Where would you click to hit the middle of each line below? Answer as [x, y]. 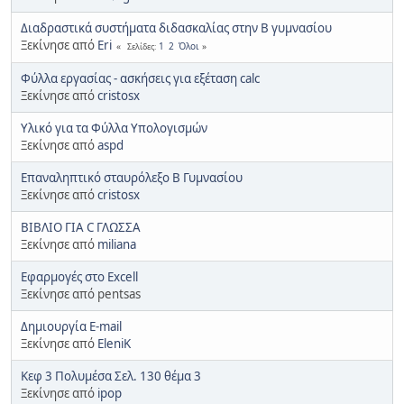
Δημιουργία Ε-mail [71, 326]
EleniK [114, 343]
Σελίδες [141, 46]
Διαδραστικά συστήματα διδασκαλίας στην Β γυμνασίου [176, 28]
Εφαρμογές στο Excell [79, 276]
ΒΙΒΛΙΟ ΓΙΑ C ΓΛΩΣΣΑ [81, 227]
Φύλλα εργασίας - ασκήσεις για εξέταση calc [140, 78]
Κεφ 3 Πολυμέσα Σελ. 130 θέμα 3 [111, 376]
